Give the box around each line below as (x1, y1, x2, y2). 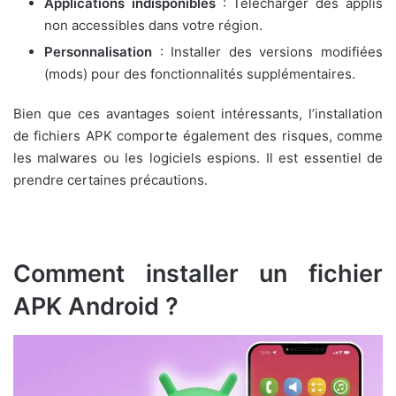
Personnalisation (44, 43, 152, 61)
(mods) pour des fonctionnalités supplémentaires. (44, 65, 355, 83)
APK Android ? (13, 292, 179, 322)
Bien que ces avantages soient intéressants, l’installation (13, 105, 383, 123)
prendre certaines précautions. (13, 171, 208, 189)
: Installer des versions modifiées (152, 43, 383, 61)
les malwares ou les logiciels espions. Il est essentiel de (13, 149, 383, 167)
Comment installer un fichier (13, 259, 383, 289)
